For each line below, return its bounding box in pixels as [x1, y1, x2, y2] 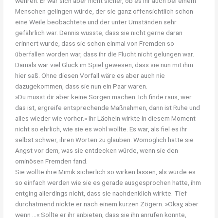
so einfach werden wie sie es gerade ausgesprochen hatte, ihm [15, 178, 201, 186]
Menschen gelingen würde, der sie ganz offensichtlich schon [15, 7, 194, 15]
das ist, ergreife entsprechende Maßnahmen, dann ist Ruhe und [15, 103, 200, 111]
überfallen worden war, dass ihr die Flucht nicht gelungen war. [15, 50, 195, 58]
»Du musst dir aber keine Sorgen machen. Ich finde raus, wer [15, 92, 192, 101]
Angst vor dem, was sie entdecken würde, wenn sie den [15, 146, 179, 154]
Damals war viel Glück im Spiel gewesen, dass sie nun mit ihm [15, 60, 194, 69]
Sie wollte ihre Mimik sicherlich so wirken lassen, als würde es [15, 167, 196, 176]
